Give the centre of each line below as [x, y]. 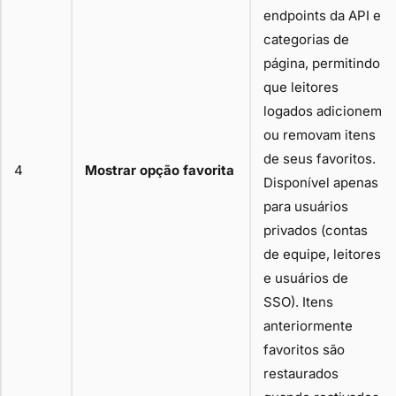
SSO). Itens [298, 301]
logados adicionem [323, 110]
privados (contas [316, 230]
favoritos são [304, 349]
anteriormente [308, 325]
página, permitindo [322, 63]
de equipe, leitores [322, 254]
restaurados [301, 373]
